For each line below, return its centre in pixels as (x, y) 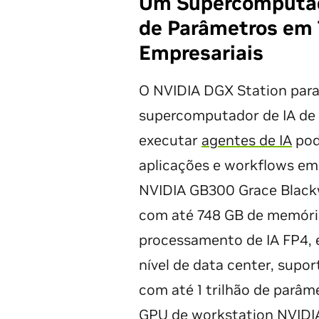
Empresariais (201, 53)
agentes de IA (247, 140)
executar (170, 140)
